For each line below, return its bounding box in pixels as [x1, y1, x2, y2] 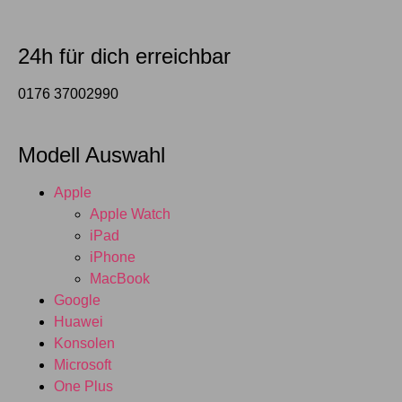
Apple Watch [90, 206, 170, 223]
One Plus [54, 379, 113, 395]
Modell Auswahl [18, 143, 165, 168]
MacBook [90, 271, 150, 287]
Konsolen [54, 336, 115, 352]
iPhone [90, 249, 135, 266]
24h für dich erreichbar [18, 43, 231, 68]
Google [54, 293, 100, 309]
